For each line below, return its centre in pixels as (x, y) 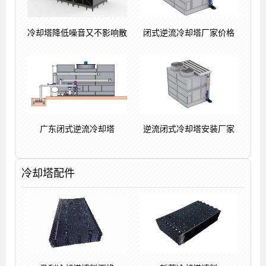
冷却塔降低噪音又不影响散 (77, 32)
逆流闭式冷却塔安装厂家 (189, 128)
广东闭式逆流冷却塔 (77, 128)
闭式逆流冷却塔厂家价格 (189, 32)
